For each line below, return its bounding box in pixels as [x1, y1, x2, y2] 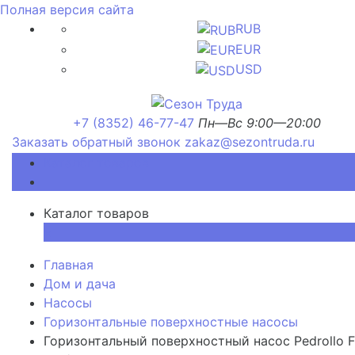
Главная [44, 256, 94, 273]
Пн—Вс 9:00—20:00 [198, 114, 321, 131]
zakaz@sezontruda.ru [185, 133, 315, 150]
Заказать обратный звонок [12, 133, 181, 150]
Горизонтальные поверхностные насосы [44, 313, 298, 330]
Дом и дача [44, 275, 116, 292]
